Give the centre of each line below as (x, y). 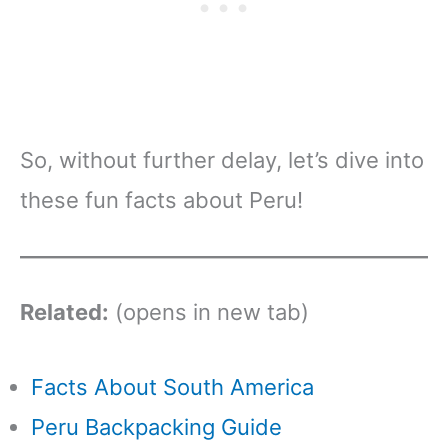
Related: (64, 311)
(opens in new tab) (209, 311)
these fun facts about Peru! (164, 200)
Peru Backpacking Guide (159, 426)
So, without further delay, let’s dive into (222, 160)
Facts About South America (172, 386)
